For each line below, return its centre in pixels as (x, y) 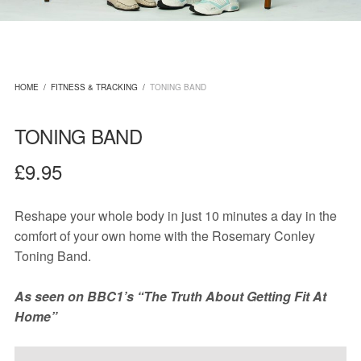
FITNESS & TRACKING (94, 87)
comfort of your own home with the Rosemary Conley (165, 236)
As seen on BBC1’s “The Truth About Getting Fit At (170, 297)
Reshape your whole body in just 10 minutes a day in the (176, 216)
